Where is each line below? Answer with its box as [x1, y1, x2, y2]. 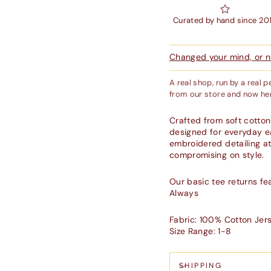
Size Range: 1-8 [169, 226, 232, 237]
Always [169, 188, 199, 199]
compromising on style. [169, 149, 264, 161]
